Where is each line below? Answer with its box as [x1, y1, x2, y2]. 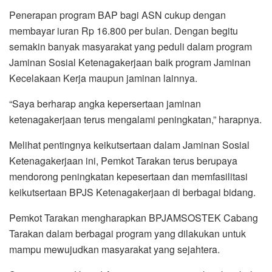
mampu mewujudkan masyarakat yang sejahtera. [9, 242, 220, 256]
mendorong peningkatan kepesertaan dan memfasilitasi [9, 169, 248, 183]
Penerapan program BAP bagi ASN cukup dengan [9, 7, 226, 22]
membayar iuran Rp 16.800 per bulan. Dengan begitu [9, 23, 238, 38]
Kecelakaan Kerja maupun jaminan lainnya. [9, 70, 197, 85]
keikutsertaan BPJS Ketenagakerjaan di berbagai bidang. [9, 185, 256, 199]
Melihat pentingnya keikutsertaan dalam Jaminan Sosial [9, 137, 250, 152]
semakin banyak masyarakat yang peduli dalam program [9, 39, 252, 53]
